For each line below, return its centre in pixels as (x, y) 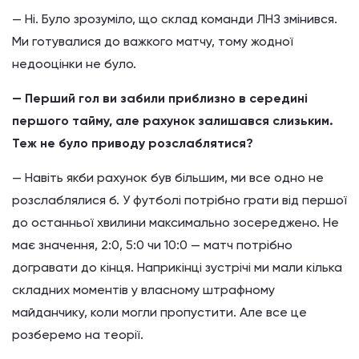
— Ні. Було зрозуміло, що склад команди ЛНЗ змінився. (175, 18)
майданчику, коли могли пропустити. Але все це (159, 312)
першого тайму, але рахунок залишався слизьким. (173, 120)
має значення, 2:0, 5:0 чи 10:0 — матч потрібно (152, 244)
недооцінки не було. (74, 63)
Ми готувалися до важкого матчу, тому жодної (153, 41)
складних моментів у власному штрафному (143, 289)
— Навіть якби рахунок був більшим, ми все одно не (168, 177)
